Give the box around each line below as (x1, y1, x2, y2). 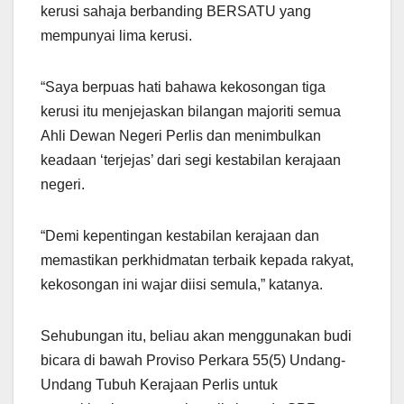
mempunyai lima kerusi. (41, 27, 192, 43)
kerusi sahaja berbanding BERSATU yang (41, 3, 311, 19)
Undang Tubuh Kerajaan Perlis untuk (41, 376, 278, 392)
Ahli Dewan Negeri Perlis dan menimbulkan (41, 127, 321, 143)
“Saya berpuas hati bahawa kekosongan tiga (41, 78, 326, 95)
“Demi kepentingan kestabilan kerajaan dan (41, 227, 319, 243)
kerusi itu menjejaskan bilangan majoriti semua (41, 103, 341, 119)
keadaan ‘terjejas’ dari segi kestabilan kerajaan (41, 151, 341, 168)
